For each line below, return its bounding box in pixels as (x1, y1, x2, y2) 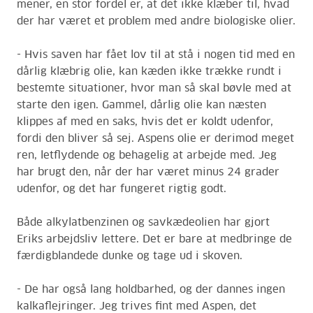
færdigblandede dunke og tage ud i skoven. (17, 251, 242, 261)
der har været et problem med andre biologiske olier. (17, 16, 296, 27)
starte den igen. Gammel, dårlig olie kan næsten (17, 100, 266, 110)
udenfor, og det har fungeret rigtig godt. (17, 184, 226, 194)
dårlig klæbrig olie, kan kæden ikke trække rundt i (17, 66, 282, 77)
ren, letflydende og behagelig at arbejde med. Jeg (17, 150, 277, 161)
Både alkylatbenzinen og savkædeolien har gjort (17, 217, 270, 228)
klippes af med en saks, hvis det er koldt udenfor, (17, 117, 273, 127)
